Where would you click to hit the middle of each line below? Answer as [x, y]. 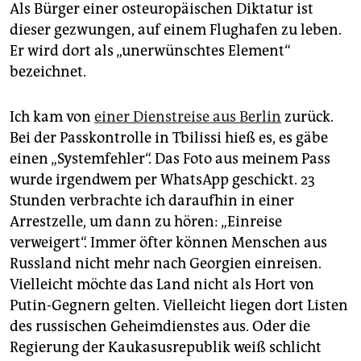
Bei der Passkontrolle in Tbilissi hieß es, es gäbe [169, 138]
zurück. [307, 117]
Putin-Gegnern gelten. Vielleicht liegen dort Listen [179, 306]
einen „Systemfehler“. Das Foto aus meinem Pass [170, 159]
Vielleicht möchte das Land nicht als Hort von [162, 285]
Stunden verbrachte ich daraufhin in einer [152, 201]
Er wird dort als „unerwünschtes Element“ [150, 51]
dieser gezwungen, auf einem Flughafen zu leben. [176, 30]
